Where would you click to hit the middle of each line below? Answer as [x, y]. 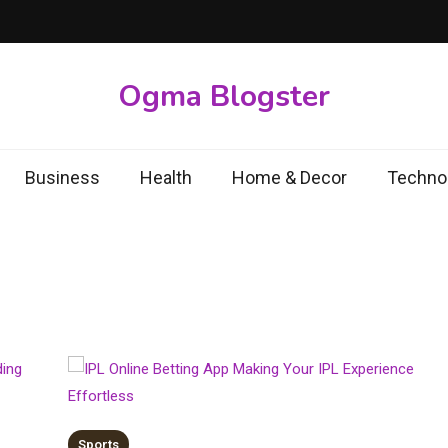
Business [62, 177]
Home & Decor [289, 177]
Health [165, 177]
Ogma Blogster [224, 96]
